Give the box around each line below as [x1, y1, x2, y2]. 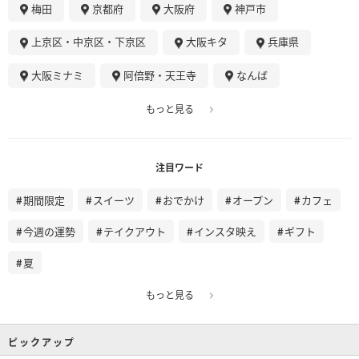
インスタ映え [194, 224, 256, 240]
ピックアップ [8, 335, 75, 349]
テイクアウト [103, 224, 166, 240]
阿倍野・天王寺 [123, 67, 196, 83]
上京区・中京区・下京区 [31, 34, 146, 50]
